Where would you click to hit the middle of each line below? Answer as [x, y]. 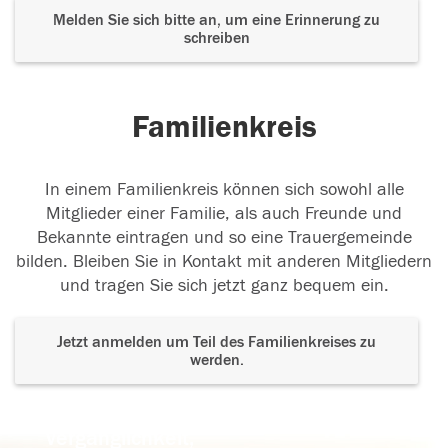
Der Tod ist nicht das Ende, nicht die [214, 412]
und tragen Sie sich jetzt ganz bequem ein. [224, 286]
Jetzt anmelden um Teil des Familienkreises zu [216, 342]
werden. [216, 360]
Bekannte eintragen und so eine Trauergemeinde [224, 238]
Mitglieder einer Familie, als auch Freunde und [224, 214]
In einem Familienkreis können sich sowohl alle [224, 190]
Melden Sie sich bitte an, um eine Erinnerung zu [216, 20]
